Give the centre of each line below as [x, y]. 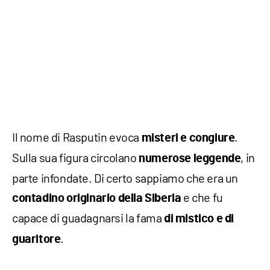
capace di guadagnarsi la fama [88, 218]
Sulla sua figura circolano [76, 158]
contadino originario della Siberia [98, 199]
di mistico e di [199, 219]
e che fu [203, 197]
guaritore [36, 240]
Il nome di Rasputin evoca [77, 137]
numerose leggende [190, 159]
